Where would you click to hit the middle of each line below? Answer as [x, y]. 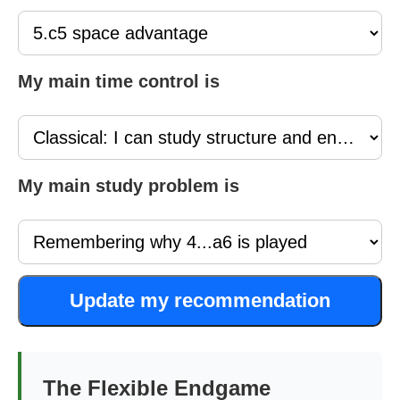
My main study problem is [129, 186]
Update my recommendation [200, 300]
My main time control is [119, 81]
